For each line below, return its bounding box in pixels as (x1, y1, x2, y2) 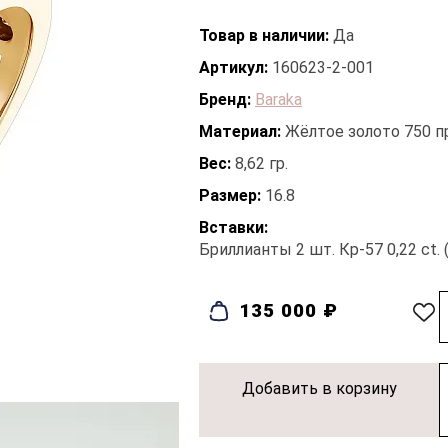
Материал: (199, 122, 281, 141)
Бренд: (199, 90, 251, 109)
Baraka (255, 90, 302, 109)
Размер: (199, 186, 261, 205)
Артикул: (199, 58, 268, 77)
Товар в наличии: (199, 26, 329, 45)
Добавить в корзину (241, 379, 397, 398)
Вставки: (199, 218, 268, 237)
